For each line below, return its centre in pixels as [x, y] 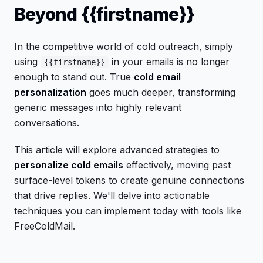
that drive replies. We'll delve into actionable [112, 195]
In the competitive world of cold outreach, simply [124, 46]
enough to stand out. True [74, 77]
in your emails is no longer [169, 62]
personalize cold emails [69, 165]
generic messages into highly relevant [98, 107]
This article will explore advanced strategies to [117, 150]
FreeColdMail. [45, 226]
